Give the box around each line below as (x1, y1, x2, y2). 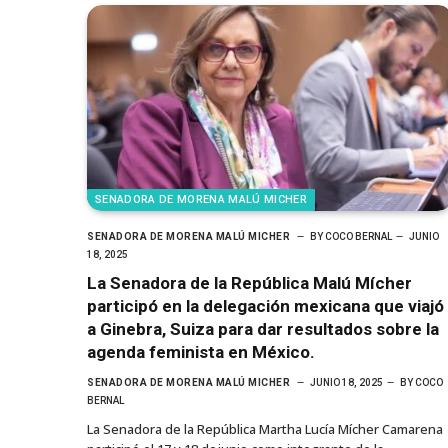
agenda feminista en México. (87, 341, 315, 362)
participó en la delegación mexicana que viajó (87, 295, 444, 316)
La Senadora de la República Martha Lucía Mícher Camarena (87, 419, 443, 438)
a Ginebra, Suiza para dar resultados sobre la (87, 318, 439, 339)
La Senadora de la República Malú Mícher (87, 272, 412, 293)
